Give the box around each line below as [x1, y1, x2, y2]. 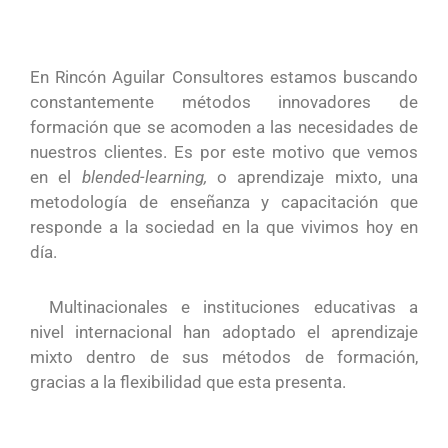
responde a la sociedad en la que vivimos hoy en [30, 217, 418, 238]
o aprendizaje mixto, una [206, 167, 419, 188]
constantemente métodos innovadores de [30, 92, 418, 113]
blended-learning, [81, 167, 207, 188]
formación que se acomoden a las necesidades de [30, 117, 418, 138]
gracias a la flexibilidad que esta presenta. [30, 372, 346, 393]
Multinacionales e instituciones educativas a [48, 297, 418, 318]
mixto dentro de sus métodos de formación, [30, 347, 418, 368]
